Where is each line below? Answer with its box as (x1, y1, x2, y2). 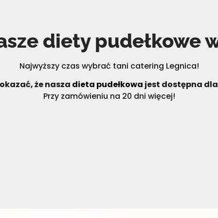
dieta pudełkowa (72, 79, 143, 91)
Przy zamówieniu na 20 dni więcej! (43, 91, 175, 102)
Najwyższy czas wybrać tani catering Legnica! (19, 60, 199, 72)
